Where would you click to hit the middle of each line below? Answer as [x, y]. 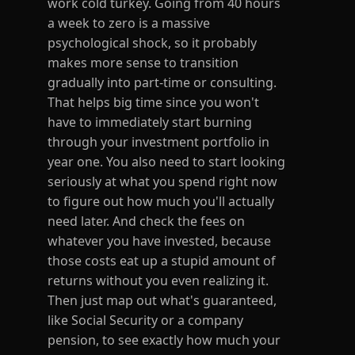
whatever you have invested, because [159, 241]
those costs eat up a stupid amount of [162, 261]
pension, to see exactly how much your [164, 340]
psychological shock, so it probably [152, 43]
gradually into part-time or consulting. [162, 82]
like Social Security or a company [145, 320]
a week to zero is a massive [129, 23]
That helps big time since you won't [153, 102]
